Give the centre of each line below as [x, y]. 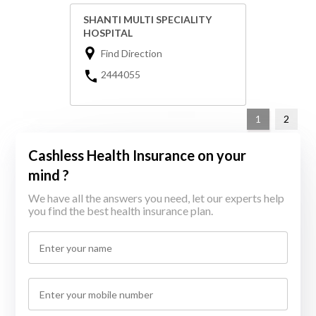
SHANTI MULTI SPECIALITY [147, 20]
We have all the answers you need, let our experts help [157, 198]
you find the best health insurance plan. [121, 211]
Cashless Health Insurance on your [138, 156]
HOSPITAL [108, 33]
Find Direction [132, 54]
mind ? [49, 175]
